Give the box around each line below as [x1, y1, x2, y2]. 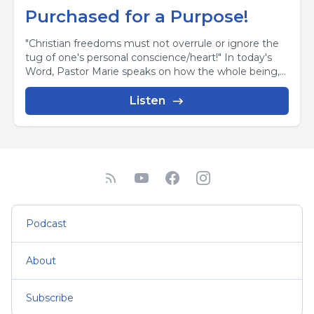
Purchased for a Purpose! [25, 6, 248, 27]
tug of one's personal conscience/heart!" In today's [25, 51, 272, 64]
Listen [129, 94, 165, 107]
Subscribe [26, 292, 74, 304]
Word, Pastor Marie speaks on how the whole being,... [25, 65, 286, 78]
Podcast [26, 217, 67, 230]
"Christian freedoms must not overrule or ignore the [25, 37, 279, 50]
